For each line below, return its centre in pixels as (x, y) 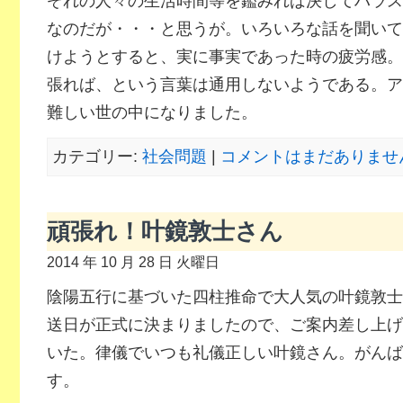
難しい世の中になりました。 (152, 112)
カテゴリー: (97, 157)
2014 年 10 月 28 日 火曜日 (133, 262)
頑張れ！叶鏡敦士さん (165, 231)
